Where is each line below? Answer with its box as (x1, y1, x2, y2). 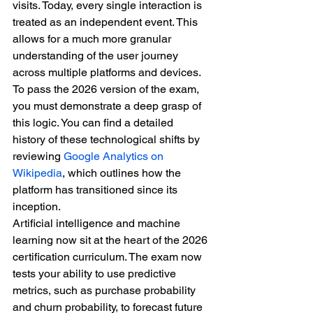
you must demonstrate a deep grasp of (13, 99, 204, 112)
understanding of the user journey (13, 49, 181, 62)
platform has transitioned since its (13, 183, 180, 196)
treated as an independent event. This (13, 15, 201, 29)
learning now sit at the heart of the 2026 (13, 233, 210, 247)
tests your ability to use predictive (13, 267, 179, 280)
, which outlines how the (62, 166, 184, 180)
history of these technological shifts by (13, 133, 203, 146)
